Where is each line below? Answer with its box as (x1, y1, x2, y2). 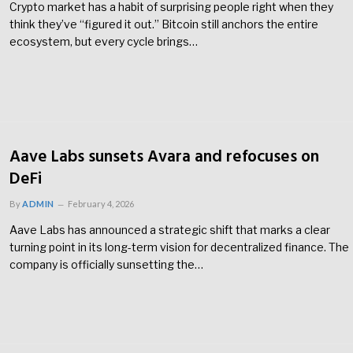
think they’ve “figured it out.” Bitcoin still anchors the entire (9, 17, 318, 32)
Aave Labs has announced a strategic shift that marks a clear (9, 222, 330, 236)
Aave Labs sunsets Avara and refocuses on (9, 143, 319, 170)
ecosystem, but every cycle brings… (9, 35, 198, 49)
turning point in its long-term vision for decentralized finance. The (9, 240, 349, 254)
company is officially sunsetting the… (9, 257, 203, 271)
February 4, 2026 (67, 198, 134, 209)
